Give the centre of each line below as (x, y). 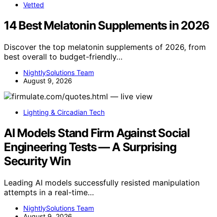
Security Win (37, 161)
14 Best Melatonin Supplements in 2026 (107, 25)
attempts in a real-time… (49, 192)
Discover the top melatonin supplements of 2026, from (105, 47)
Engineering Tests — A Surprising (90, 147)
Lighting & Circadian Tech (64, 112)
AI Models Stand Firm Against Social (97, 133)
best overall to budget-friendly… (63, 56)
